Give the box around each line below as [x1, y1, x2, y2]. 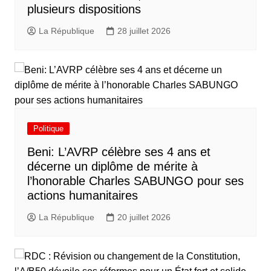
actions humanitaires [27, 189, 138, 202]
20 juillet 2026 [117, 212, 171, 222]
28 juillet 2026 [117, 25, 171, 36]
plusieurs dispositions [27, 2, 141, 16]
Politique [33, 124, 64, 133]
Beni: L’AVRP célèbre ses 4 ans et [27, 145, 211, 158]
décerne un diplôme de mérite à [27, 160, 198, 173]
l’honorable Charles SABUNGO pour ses [27, 174, 244, 188]
